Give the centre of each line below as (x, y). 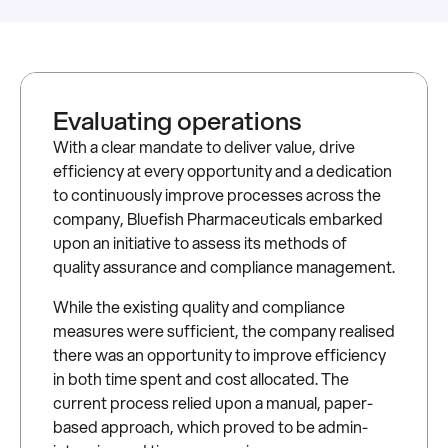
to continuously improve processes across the (217, 195)
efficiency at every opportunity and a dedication (222, 171)
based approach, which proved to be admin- (210, 427)
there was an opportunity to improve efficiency (219, 355)
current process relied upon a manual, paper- (213, 403)
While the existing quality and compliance (199, 307)
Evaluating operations (177, 120)
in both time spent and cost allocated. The (201, 379)
